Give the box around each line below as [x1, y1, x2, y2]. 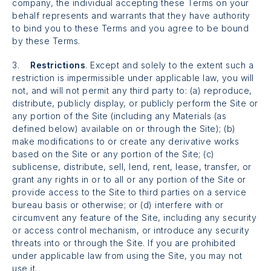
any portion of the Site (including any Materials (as [12, 110, 226, 121]
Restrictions [30, 59, 85, 70]
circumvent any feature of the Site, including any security [12, 212, 256, 223]
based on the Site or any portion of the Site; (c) [12, 148, 215, 159]
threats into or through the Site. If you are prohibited [12, 237, 236, 248]
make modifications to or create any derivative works [12, 135, 239, 146]
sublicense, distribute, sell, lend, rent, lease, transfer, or [12, 161, 252, 172]
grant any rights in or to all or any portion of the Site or [12, 174, 246, 184]
